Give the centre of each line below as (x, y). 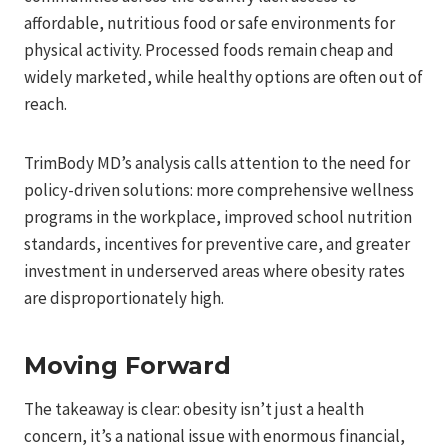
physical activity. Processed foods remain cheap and (209, 49)
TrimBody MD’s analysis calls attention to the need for (217, 162)
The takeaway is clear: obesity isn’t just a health (194, 408)
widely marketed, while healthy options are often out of (223, 76)
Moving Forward (127, 365)
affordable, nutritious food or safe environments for (209, 22)
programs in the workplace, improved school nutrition (218, 216)
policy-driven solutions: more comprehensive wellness (219, 189)
